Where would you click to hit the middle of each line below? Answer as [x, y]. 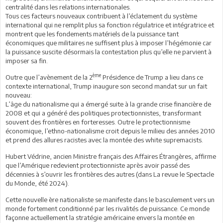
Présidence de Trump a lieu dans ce [152, 77]
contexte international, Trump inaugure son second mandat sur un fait [106, 86]
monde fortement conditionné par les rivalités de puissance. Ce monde [108, 208]
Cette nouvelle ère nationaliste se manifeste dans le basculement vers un [110, 199]
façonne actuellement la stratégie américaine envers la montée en [100, 217]
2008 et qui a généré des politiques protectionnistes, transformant [103, 113]
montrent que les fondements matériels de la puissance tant [92, 34]
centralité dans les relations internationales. [68, 7]
